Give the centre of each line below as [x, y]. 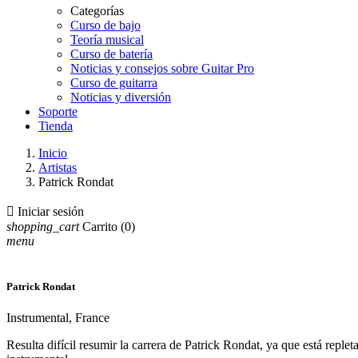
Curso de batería [111, 54]
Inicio [53, 153]
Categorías [97, 11]
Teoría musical [107, 40]
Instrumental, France [58, 318]
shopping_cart [43, 227]
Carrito [100, 227]
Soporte [58, 111]
